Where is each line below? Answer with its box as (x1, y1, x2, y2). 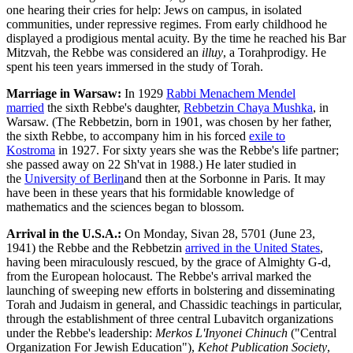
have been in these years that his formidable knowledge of (6, 185, 294, 199)
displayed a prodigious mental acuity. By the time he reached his (6, 31, 328, 45)
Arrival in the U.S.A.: (6, 226, 121, 240)
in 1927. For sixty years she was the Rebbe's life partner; (55, 143, 339, 157)
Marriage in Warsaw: (6, 86, 121, 100)
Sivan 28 (191, 226, 235, 240)
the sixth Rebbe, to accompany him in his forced (6, 128, 249, 143)
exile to (249, 128, 285, 143)
